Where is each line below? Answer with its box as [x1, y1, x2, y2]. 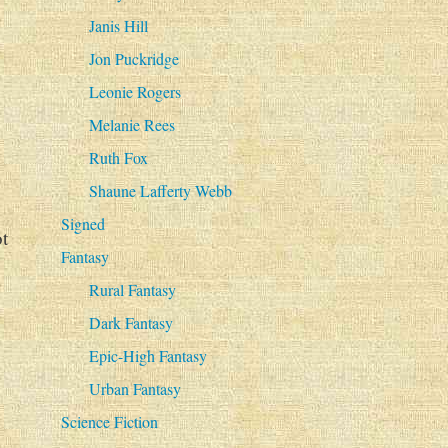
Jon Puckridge [88, 48, 179, 70]
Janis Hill [88, 15, 148, 37]
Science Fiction [60, 411, 158, 433]
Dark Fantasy [88, 312, 173, 334]
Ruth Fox [88, 147, 148, 169]
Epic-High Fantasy [88, 345, 207, 367]
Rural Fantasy [88, 279, 176, 301]
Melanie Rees [88, 114, 175, 136]
